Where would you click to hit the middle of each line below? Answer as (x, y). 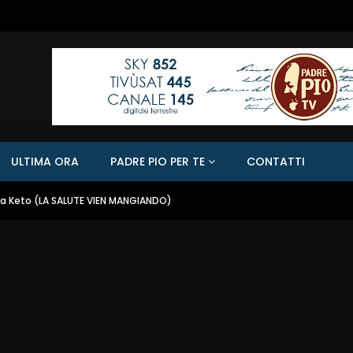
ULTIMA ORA (45, 162)
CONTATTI (276, 162)
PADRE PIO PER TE (158, 162)
